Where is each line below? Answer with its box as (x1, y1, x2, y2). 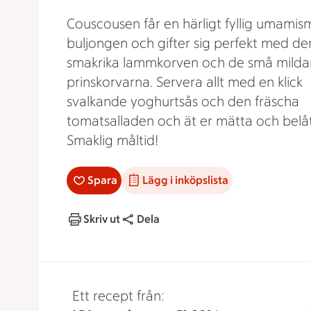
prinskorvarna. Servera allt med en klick (67, 74, 303, 90)
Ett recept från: (72, 287, 165, 304)
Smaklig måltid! (67, 132, 158, 149)
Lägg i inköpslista (142, 174, 228, 187)
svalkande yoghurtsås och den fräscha (67, 93, 299, 110)
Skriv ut (83, 212, 120, 226)
